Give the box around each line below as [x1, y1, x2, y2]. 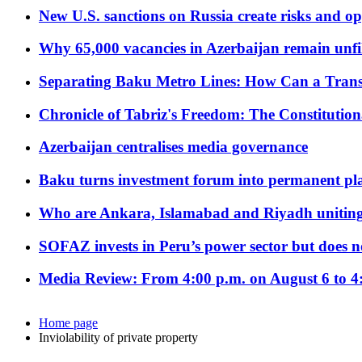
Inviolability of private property [39, 330, 198, 345]
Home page [39, 316, 98, 330]
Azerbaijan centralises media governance [39, 138, 308, 156]
